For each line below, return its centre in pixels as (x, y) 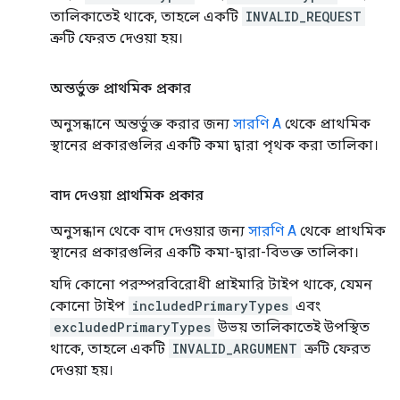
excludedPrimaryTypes (132, 327)
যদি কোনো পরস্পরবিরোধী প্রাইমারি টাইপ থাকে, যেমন (211, 284)
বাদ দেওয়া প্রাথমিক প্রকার (127, 195)
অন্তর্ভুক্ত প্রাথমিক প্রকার (121, 87)
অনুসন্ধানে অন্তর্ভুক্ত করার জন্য (142, 123)
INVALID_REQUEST (304, 16)
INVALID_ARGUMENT (235, 348)
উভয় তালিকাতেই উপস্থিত (292, 327)
